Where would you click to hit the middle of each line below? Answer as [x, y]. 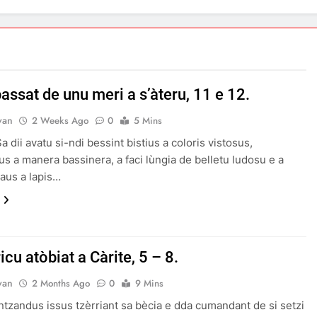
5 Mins [148, 120]
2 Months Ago [61, 283]
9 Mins [150, 283]
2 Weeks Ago [60, 120]
